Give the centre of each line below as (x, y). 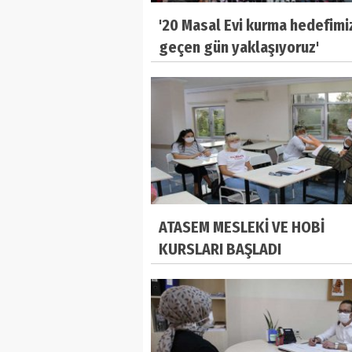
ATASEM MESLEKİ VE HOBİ (242, 227)
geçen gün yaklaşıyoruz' (239, 47)
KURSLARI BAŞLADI (220, 249)
